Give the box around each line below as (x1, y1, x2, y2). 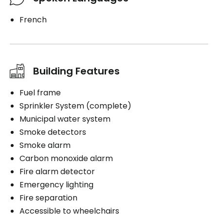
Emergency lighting (19, 179, 93, 190)
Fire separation (19, 192, 77, 203)
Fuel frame (19, 87, 61, 98)
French (19, 14, 47, 25)
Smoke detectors (19, 126, 86, 138)
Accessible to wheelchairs (19, 205, 119, 217)
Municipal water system (19, 113, 110, 125)
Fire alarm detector (19, 165, 95, 177)
